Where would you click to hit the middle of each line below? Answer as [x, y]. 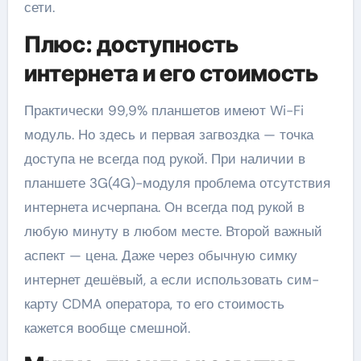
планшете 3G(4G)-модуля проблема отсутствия [177, 183]
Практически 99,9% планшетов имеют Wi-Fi [164, 110]
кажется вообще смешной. [107, 328]
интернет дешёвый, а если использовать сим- [171, 280]
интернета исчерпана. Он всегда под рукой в [164, 207]
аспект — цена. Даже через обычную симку [160, 255]
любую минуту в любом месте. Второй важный [173, 231]
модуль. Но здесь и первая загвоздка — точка [168, 135]
